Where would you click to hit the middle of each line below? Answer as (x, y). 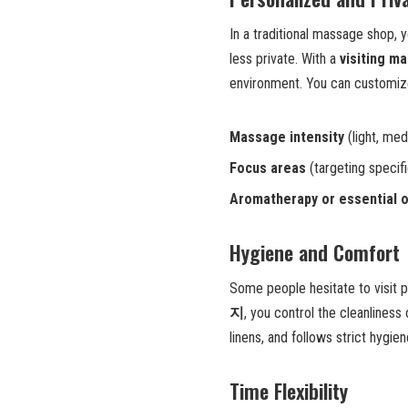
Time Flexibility (289, 390)
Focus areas (268, 168)
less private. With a (285, 58)
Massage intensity (287, 137)
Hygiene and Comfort (315, 252)
